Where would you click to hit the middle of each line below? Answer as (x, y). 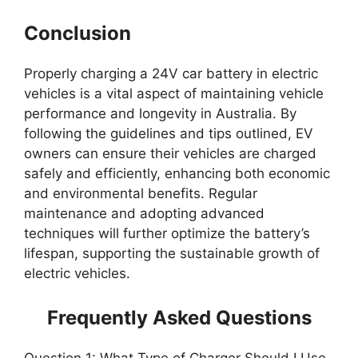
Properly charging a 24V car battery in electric (171, 73)
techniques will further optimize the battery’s (167, 233)
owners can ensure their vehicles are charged (170, 153)
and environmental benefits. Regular (141, 193)
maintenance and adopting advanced (144, 213)
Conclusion (78, 33)
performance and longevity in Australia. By (160, 113)
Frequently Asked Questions (179, 318)
